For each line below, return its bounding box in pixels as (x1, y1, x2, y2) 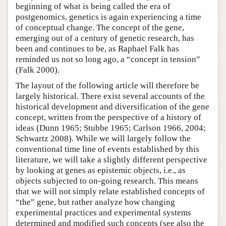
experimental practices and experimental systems (16, 207, 191, 217)
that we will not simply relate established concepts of (16, 186, 205, 196)
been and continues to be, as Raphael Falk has (16, 43, 179, 53)
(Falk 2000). (16, 65, 60, 75)
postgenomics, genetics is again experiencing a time (16, 12, 201, 22)
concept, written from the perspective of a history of (16, 112, 201, 122)
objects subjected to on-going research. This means (16, 176, 198, 186)
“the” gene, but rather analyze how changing (16, 197, 175, 207)
